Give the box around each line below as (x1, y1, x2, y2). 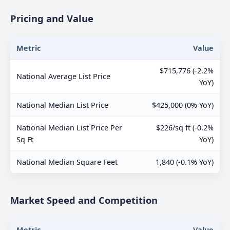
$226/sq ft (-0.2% (156, 123, 214, 133)
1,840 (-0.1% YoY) (156, 157, 214, 167)
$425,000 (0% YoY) (152, 100, 214, 110)
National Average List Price (16, 71, 110, 82)
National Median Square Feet (16, 157, 118, 167)
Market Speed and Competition (10, 194, 158, 207)
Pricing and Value (10, 12, 93, 25)
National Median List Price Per (16, 123, 122, 133)
